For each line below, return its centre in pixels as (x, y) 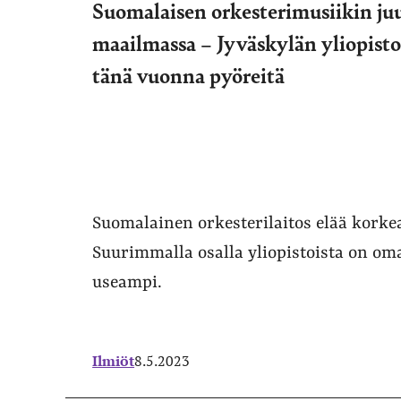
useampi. (128, 283)
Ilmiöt (114, 361)
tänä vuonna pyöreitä (189, 75)
